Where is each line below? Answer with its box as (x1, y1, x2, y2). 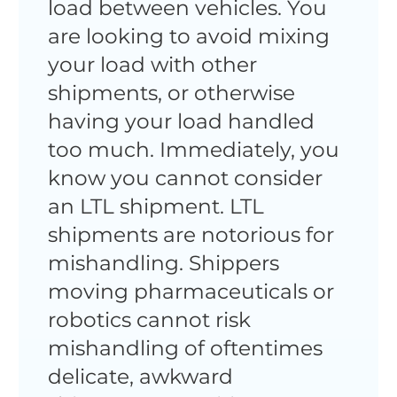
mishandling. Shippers (47, 249, 279, 276)
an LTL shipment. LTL (47, 192, 264, 219)
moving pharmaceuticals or (47, 277, 334, 304)
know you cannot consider (47, 164, 323, 191)
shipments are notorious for (47, 221, 334, 247)
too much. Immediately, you (47, 136, 339, 162)
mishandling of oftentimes (47, 334, 323, 361)
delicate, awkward (47, 362, 233, 389)
